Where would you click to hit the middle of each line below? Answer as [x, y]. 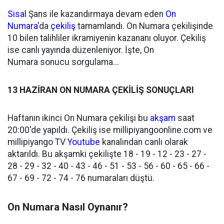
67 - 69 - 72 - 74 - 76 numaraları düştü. [81, 178]
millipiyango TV [37, 142]
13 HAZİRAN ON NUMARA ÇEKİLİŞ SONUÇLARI [101, 90]
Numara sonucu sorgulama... [63, 62]
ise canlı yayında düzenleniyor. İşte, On [81, 50]
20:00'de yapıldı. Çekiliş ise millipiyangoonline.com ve [110, 130]
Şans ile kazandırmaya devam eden [96, 14]
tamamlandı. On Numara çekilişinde [144, 26]
